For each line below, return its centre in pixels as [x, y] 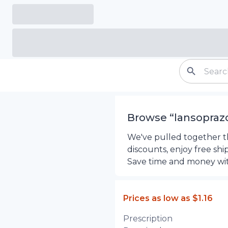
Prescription [148, 219]
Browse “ [150, 118]
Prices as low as [156, 198]
